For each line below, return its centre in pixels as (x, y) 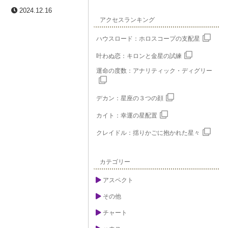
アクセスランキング (127, 20)
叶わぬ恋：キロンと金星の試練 (139, 56)
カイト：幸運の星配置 (127, 116)
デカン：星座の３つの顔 (130, 98)
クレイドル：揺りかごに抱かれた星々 (148, 133)
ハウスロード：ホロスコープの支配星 (148, 39)
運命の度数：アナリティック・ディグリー (154, 71)
